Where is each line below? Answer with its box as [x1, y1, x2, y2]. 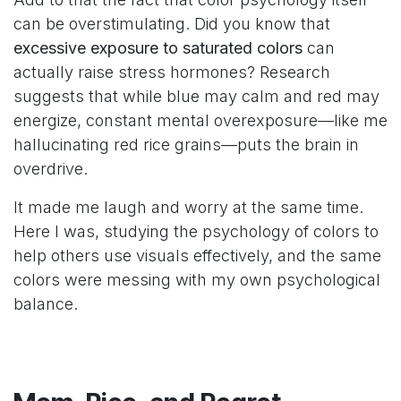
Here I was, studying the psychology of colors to [13, 222, 379, 242]
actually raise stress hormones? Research [13, 63, 330, 82]
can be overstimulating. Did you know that [13, 14, 330, 34]
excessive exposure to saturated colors [13, 38, 303, 58]
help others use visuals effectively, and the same [13, 246, 381, 266]
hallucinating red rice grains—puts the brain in [13, 135, 359, 155]
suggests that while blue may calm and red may [13, 87, 380, 107]
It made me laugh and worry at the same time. [13, 198, 363, 218]
